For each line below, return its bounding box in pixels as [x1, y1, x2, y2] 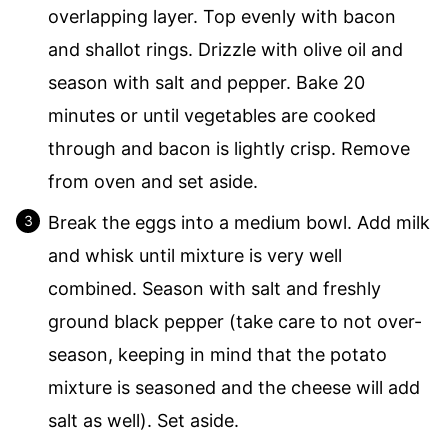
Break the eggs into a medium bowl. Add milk [48, 212, 430, 233]
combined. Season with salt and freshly [48, 278, 381, 299]
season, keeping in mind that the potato [48, 344, 387, 365]
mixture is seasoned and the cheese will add [48, 377, 420, 398]
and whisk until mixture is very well [48, 245, 342, 266]
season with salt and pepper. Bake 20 [48, 72, 365, 93]
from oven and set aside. [48, 171, 258, 192]
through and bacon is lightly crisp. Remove [48, 138, 410, 159]
